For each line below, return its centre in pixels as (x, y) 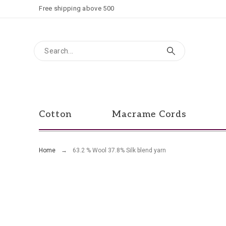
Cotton (55, 114)
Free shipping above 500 (77, 8)
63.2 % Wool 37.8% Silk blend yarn (120, 150)
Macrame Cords (149, 114)
